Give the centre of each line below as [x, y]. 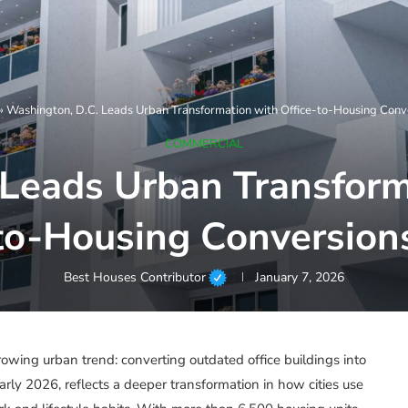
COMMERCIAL [204, 144]
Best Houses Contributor [135, 278]
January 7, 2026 [299, 278]
